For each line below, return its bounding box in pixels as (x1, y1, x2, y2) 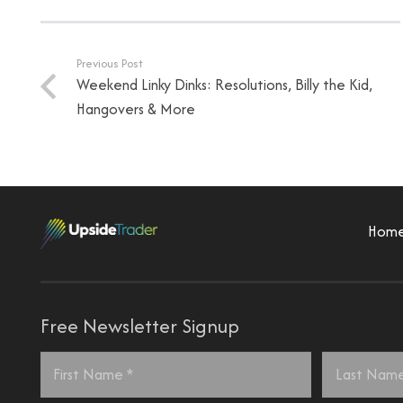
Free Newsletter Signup (40, 312, 239, 341)
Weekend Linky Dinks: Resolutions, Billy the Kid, (76, 73, 372, 95)
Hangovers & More (76, 97, 195, 120)
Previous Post (76, 54, 143, 72)
